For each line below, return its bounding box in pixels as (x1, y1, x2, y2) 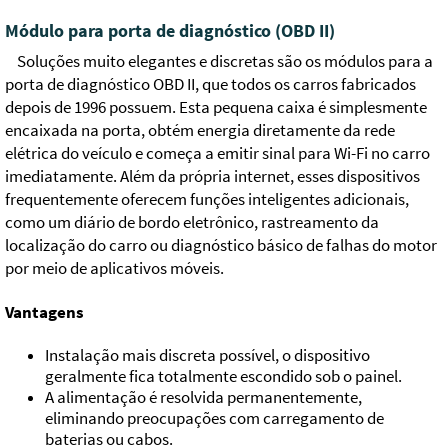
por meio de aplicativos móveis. (5, 257, 224, 279)
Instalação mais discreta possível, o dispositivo (45, 344, 370, 366)
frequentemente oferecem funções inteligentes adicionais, (5, 188, 409, 210)
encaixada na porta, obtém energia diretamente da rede (5, 119, 395, 141)
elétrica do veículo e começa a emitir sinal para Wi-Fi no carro (5, 142, 430, 164)
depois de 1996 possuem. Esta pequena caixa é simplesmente (5, 96, 427, 118)
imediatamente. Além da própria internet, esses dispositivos (5, 165, 420, 187)
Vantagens (5, 301, 84, 323)
